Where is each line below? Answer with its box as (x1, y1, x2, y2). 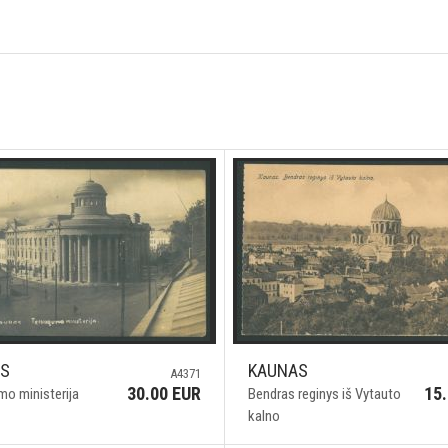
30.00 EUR (126, 383, 201, 404)
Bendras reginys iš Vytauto (247, 385, 401, 403)
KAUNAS (247, 360, 308, 381)
